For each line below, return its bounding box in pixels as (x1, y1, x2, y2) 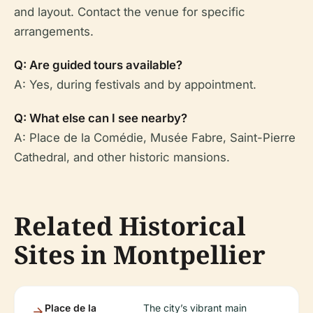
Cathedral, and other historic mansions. (14, 150, 230, 164)
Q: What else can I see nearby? (14, 111, 187, 125)
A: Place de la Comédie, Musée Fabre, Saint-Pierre (14, 131, 296, 145)
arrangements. (14, 24, 94, 38)
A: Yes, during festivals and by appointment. (14, 78, 256, 92)
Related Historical (14, 209, 246, 243)
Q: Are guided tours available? (14, 58, 182, 72)
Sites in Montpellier (14, 238, 265, 272)
